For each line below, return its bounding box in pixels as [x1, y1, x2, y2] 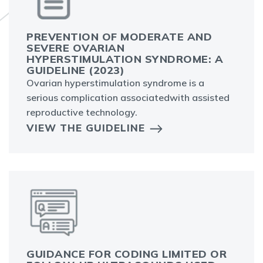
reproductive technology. [26, 106, 137, 119]
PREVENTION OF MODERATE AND [26, 30, 212, 44]
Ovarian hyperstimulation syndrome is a [26, 77, 204, 89]
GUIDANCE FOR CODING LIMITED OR [26, 247, 227, 261]
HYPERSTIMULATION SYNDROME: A [26, 52, 223, 66]
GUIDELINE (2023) [26, 63, 124, 77]
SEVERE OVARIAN [26, 41, 124, 55]
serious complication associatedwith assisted [26, 92, 230, 104]
